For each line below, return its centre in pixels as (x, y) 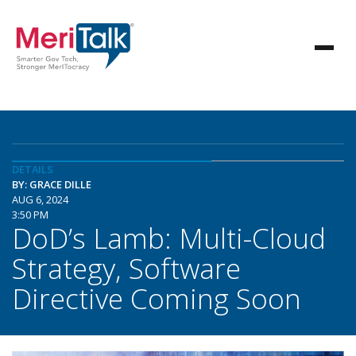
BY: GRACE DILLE (52, 184)
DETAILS (33, 169)
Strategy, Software (126, 268)
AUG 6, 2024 (40, 199)
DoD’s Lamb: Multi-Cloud (169, 238)
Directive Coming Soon (157, 298)
